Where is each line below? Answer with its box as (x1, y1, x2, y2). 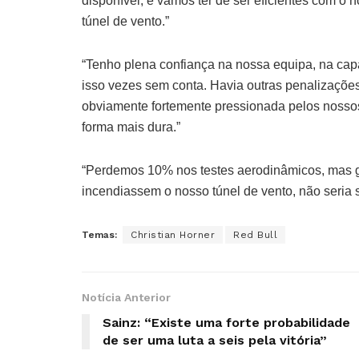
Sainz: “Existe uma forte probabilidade (103, 314, 350, 330)
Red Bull (233, 228, 277, 240)
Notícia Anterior (82, 290, 171, 304)
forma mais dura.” (82, 119, 180, 134)
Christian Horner (131, 228, 215, 240)
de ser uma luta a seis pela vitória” (103, 332, 327, 348)
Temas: (82, 228, 117, 240)
